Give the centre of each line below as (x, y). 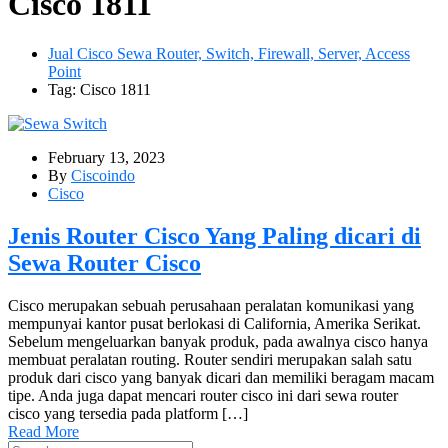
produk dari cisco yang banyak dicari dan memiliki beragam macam (221, 377)
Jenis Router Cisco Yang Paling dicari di (214, 235)
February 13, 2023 (106, 157)
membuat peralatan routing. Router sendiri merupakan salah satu (210, 359)
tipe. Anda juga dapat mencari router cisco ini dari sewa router (203, 395)
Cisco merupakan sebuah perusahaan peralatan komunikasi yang (211, 305)
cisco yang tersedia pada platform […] (128, 413)
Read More (43, 431)
